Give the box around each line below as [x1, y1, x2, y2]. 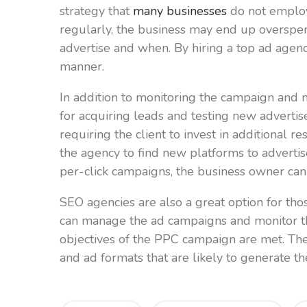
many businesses [133, 2, 227, 19]
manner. [60, 58, 104, 75]
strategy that [60, 2, 133, 19]
